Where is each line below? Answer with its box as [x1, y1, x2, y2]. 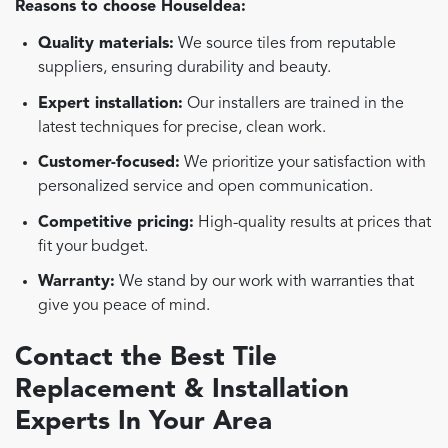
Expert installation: [38, 95, 184, 112]
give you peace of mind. [38, 298, 211, 315]
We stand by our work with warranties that [115, 274, 415, 291]
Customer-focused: [38, 155, 181, 172]
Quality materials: [38, 35, 175, 52]
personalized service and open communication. [38, 179, 374, 196]
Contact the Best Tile [15, 344, 277, 371]
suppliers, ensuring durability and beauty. [38, 59, 332, 76]
